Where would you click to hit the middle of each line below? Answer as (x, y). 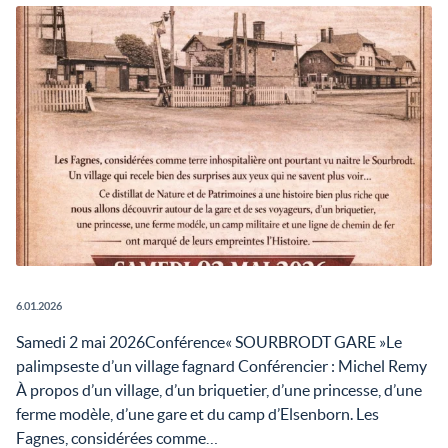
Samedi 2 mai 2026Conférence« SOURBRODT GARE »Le (209, 342)
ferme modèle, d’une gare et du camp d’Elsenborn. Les (197, 414)
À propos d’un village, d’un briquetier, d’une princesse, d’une (219, 390)
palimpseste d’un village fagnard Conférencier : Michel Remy (221, 366)
